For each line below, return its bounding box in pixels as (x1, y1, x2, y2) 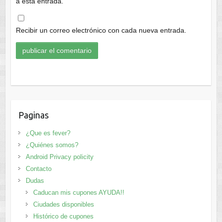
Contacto (25, 165, 52, 172)
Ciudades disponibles (33, 200, 94, 208)
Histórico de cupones (33, 212, 94, 220)
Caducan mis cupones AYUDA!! (33, 188, 124, 196)
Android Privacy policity (25, 153, 94, 161)
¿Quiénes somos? (25, 141, 78, 149)
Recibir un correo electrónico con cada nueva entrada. (15, 26, 186, 35)
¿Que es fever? (25, 129, 70, 137)
